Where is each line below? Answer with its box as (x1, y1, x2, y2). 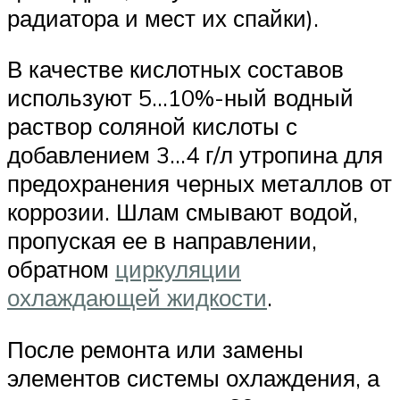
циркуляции (115, 254, 241, 284)
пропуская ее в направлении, (7, 226, 317, 255)
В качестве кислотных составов (7, 54, 344, 84)
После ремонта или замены (7, 335, 304, 364)
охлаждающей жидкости (7, 283, 267, 312)
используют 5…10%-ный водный (7, 83, 354, 112)
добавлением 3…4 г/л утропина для (7, 140, 383, 170)
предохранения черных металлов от (7, 169, 392, 198)
